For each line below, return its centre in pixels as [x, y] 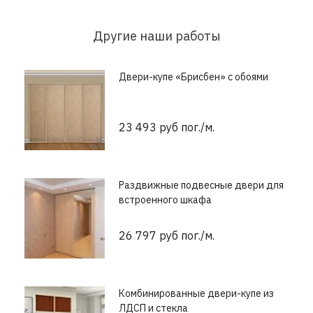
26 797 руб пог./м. [167, 236]
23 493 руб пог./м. [167, 128]
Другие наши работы [156, 36]
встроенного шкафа [165, 200]
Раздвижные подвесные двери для [201, 185]
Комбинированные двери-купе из [196, 294]
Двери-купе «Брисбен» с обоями [194, 77]
